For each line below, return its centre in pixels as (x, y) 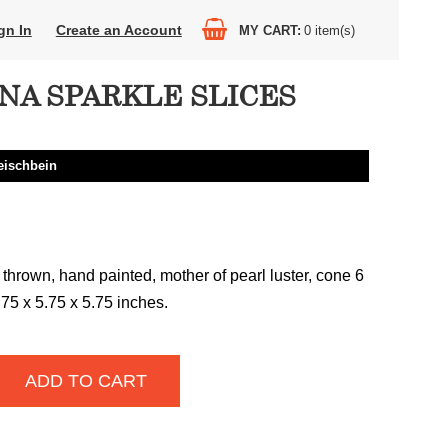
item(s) (334, 30)
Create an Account (118, 30)
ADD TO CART (85, 381)
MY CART (267, 30)
